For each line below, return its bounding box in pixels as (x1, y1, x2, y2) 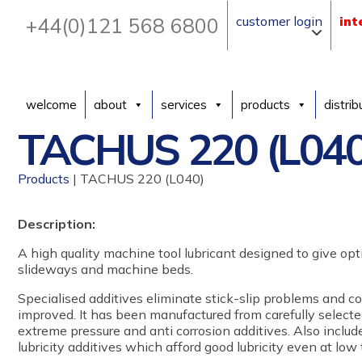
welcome (26, 97, 77, 112)
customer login (236, 13, 322, 29)
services (161, 97, 207, 112)
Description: (18, 216, 95, 232)
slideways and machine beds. (18, 261, 193, 277)
